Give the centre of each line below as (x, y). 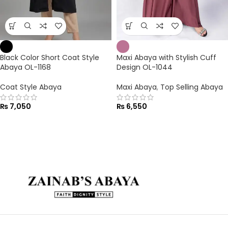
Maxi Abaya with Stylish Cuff (166, 57)
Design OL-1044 (145, 67)
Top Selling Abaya (192, 87)
